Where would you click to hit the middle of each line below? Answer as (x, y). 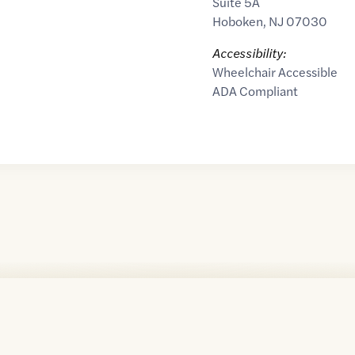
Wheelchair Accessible (275, 72)
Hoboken (237, 21)
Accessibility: (249, 53)
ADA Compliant (255, 91)
